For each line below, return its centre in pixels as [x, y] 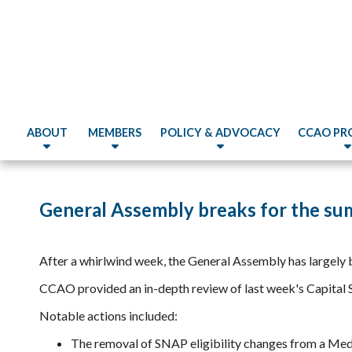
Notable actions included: [108, 315]
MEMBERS [115, 132]
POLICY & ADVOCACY [221, 132]
